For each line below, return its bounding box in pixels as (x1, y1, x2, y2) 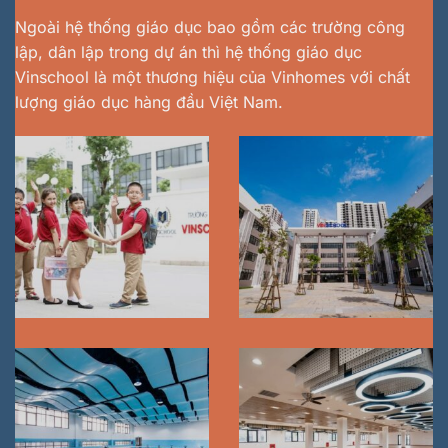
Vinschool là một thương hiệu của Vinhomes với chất (15, 66, 410, 87)
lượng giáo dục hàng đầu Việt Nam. (15, 91, 283, 112)
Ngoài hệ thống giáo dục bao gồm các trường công (15, 16, 405, 37)
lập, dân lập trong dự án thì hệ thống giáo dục (15, 41, 362, 62)
